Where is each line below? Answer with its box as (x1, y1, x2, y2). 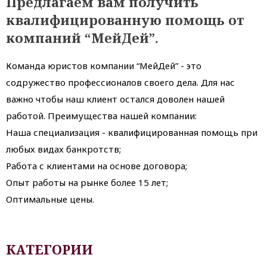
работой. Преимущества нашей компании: (6, 110, 197, 122)
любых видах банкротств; (6, 143, 121, 156)
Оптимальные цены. (6, 193, 94, 206)
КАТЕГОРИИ (6, 240, 93, 259)
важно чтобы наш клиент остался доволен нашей (6, 93, 225, 105)
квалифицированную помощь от (6, 10, 244, 29)
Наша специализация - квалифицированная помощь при (6, 126, 257, 139)
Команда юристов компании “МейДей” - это (6, 60, 201, 72)
